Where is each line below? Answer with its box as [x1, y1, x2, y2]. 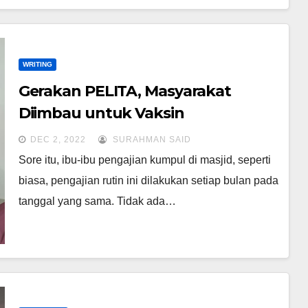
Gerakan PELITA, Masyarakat [18, 81, 232, 100]
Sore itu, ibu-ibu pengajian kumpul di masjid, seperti [18, 153, 271, 166]
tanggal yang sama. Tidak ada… [18, 195, 176, 207]
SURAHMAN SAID [109, 134, 191, 144]
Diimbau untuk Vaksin [18, 103, 184, 122]
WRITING [22, 60, 52, 68]
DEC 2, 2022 [30, 134, 86, 144]
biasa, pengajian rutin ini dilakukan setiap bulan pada [18, 174, 278, 186]
